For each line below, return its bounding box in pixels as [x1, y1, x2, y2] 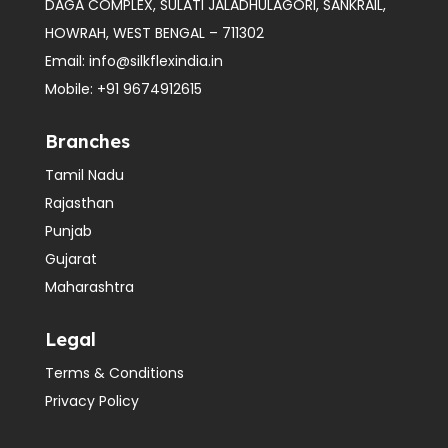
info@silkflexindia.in [88, 51, 223, 72]
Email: [44, 51, 89, 72]
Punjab [44, 221, 92, 242]
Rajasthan [44, 193, 114, 214]
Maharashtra [44, 277, 134, 298]
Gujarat [44, 249, 97, 270]
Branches [44, 130, 130, 154]
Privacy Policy [44, 391, 139, 412]
